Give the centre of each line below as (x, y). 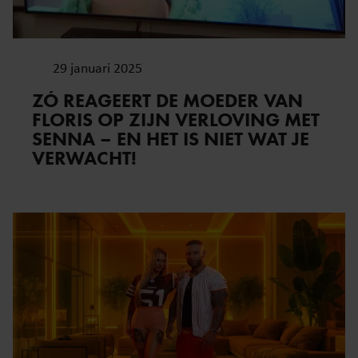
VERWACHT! (84, 158)
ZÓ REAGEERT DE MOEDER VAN (167, 101)
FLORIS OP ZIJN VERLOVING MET (176, 120)
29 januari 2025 (97, 68)
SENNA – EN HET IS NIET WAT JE (171, 139)
